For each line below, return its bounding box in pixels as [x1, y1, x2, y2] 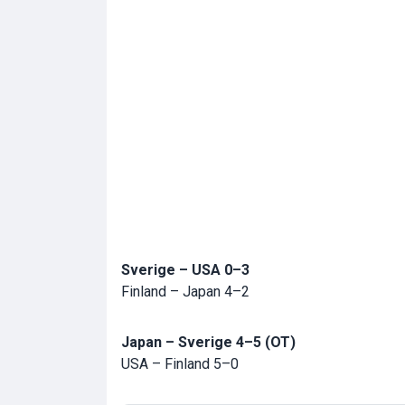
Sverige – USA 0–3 [121, 261, 250, 279]
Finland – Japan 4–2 [121, 283, 250, 301]
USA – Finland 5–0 [121, 355, 239, 373]
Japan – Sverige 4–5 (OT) [121, 334, 296, 352]
